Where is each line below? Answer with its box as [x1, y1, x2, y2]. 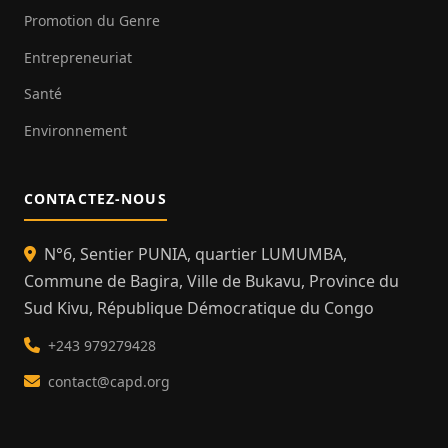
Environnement [24, 120, 127, 140]
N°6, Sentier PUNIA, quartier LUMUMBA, [44, 243, 347, 266]
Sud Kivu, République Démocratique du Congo [24, 297, 374, 320]
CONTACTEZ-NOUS [24, 189, 167, 209]
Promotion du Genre [24, 10, 160, 30]
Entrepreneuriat [24, 47, 132, 67]
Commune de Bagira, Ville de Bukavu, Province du [24, 270, 399, 293]
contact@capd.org [48, 372, 170, 392]
